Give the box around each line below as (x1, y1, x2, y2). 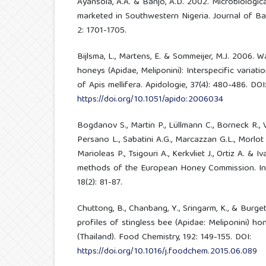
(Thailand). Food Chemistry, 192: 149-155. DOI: (77, 229, 251, 245)
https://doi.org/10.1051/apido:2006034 (77, 91, 223, 107)
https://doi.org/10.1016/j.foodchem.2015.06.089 (77, 243, 257, 259)
